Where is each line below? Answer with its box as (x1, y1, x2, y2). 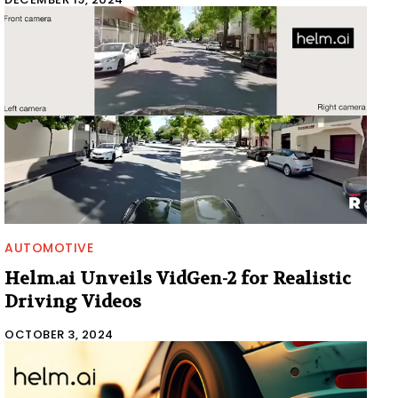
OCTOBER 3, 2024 (4, 326, 114, 344)
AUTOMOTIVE (4, 239, 93, 258)
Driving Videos (4, 291, 141, 314)
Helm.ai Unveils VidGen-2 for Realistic (4, 267, 351, 291)
